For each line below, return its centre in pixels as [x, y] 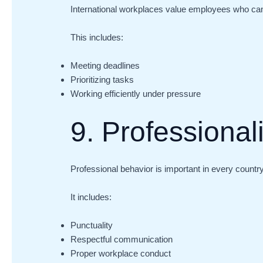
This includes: [97, 37]
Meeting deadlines [105, 65]
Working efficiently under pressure [136, 93]
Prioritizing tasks [102, 79]
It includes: [91, 197]
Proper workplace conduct [121, 254]
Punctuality [92, 225]
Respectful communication [122, 240]
